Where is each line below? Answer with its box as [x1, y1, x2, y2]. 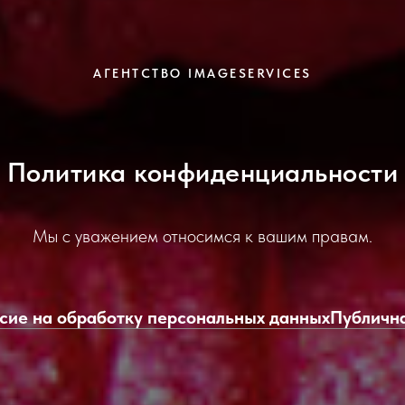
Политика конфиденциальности [6, 155, 399, 188]
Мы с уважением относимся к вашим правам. [33, 225, 372, 247]
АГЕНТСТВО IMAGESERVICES [93, 66, 312, 80]
